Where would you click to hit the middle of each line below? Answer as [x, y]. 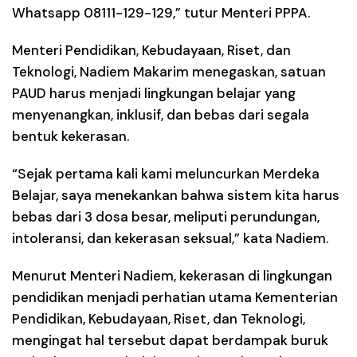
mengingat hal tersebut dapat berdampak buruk [170, 340]
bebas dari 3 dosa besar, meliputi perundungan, [166, 216]
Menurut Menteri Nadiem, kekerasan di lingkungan [172, 275]
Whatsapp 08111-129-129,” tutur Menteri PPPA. [161, 12]
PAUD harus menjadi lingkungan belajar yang [154, 93]
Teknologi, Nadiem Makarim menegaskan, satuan [169, 71]
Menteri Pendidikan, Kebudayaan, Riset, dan [151, 50]
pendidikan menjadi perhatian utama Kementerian [175, 297]
